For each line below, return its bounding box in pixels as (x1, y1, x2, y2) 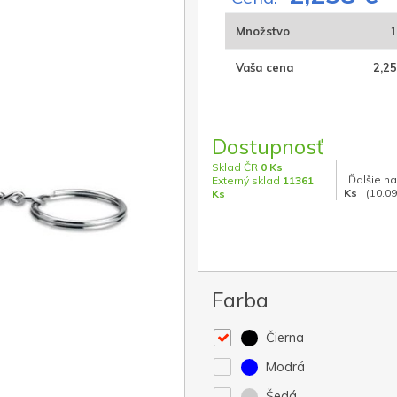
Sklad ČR (212, 160, 261, 175)
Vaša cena (236, 60, 293, 75)
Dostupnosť (212, 133, 323, 160)
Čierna (262, 330, 305, 346)
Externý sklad (212, 174, 283, 188)
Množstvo (236, 24, 290, 39)
